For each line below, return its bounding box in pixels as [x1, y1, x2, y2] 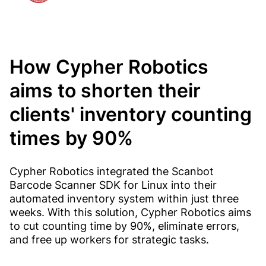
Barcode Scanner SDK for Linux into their [9, 179, 217, 192]
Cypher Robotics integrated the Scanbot [9, 165, 214, 178]
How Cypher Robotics [9, 55, 208, 79]
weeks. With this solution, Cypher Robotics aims [9, 206, 251, 219]
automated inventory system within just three [9, 192, 239, 205]
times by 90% [9, 126, 133, 150]
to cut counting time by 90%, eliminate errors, [9, 220, 239, 233]
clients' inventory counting [9, 103, 252, 126]
